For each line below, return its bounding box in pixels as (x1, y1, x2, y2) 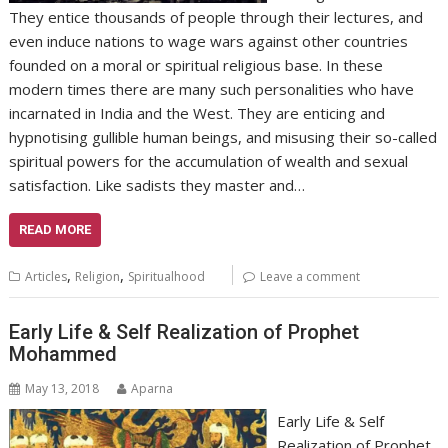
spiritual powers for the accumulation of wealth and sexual (9, 151, 409, 172)
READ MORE (19, 222, 92, 238)
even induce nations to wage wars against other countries (9, 31, 409, 52)
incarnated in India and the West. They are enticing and (9, 103, 386, 124)
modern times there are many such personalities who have (9, 79, 415, 100)
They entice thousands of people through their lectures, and (9, 7, 424, 28)
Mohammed (9, 341, 118, 366)
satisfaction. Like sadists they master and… (9, 175, 306, 196)
